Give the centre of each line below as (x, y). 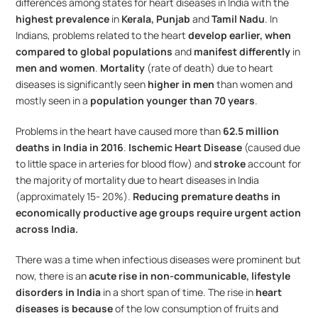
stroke (230, 164)
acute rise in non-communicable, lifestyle (190, 276)
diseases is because (65, 308)
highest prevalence (63, 19)
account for (274, 164)
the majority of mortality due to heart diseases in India (138, 180)
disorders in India (59, 292)
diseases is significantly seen (82, 84)
